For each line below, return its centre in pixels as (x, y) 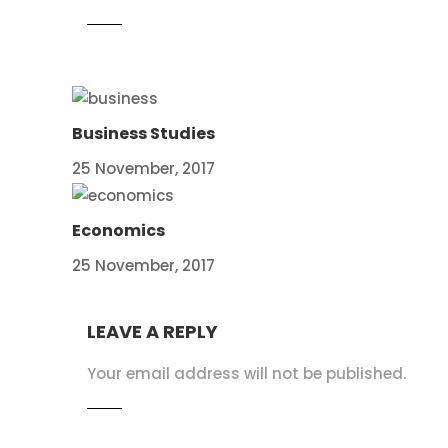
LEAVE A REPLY (152, 331)
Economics (118, 230)
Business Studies (143, 134)
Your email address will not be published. (246, 373)
